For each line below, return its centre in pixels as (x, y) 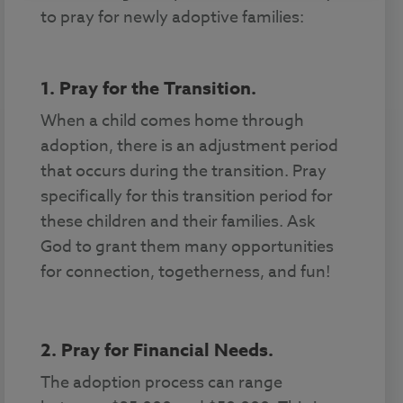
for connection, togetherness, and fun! (186, 272)
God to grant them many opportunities (187, 246)
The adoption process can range (161, 382)
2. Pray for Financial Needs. (157, 349)
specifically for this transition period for (187, 196)
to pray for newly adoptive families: (172, 17)
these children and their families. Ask (178, 221)
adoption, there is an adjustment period (189, 146)
